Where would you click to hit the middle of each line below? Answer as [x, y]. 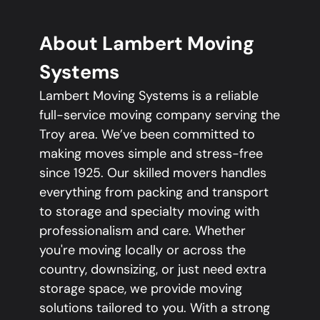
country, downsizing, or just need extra [153, 270]
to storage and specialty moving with [149, 212]
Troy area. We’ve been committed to [147, 135]
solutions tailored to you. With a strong [155, 308]
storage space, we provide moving [141, 289]
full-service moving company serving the [160, 115]
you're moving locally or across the [142, 250]
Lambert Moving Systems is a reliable [149, 96]
